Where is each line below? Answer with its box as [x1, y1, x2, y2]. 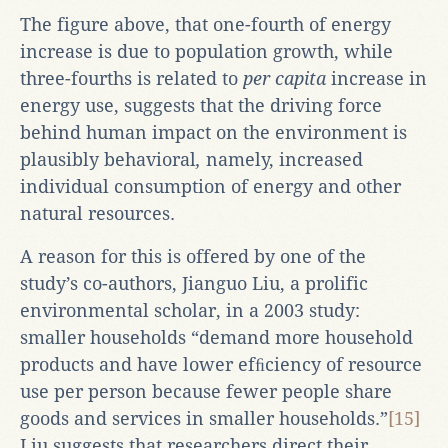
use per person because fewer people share [20, 380, 392, 402]
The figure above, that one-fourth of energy [20, 13, 391, 35]
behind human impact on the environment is [20, 121, 407, 143]
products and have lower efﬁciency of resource [20, 353, 422, 375]
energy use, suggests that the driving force [20, 94, 382, 116]
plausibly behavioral [20, 148, 196, 170]
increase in [326, 67, 427, 89]
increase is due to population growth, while [20, 40, 393, 62]
